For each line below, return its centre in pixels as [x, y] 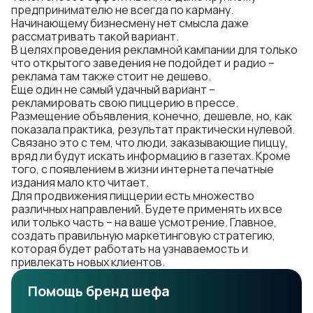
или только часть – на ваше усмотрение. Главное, [144, 222]
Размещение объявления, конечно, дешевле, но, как [152, 116]
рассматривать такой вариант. [95, 36]
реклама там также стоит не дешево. [111, 76]
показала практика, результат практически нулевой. [153, 129]
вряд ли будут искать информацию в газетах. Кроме [151, 156]
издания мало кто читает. [80, 182]
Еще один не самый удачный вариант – [113, 89]
